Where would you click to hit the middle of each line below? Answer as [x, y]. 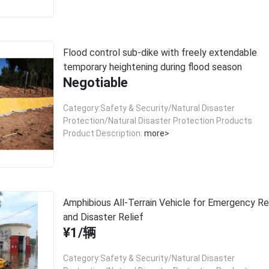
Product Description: [102, 133]
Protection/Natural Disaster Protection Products [157, 120]
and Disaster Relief [103, 217]
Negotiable [95, 82]
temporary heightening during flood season [152, 67]
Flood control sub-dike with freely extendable [160, 52]
